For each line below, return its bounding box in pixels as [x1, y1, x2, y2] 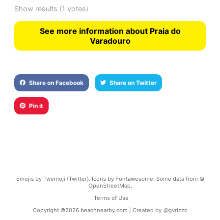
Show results [14, 4, 57, 13]
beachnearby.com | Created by [80, 206, 162, 214]
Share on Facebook [28, 79, 83, 86]
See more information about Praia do [39, 26, 181, 36]
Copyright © [32, 206, 65, 214]
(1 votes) [57, 4, 88, 13]
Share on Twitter [109, 79, 157, 86]
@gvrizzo [163, 206, 188, 214]
